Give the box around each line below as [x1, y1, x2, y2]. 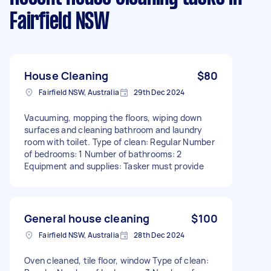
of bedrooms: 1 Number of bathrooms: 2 [24, 148, 182, 160]
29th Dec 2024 [134, 87, 185, 97]
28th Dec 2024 [134, 229, 185, 240]
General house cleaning [24, 211, 150, 226]
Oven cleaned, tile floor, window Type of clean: [24, 254, 209, 266]
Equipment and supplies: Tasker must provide [24, 160, 204, 172]
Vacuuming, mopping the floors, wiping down [24, 111, 202, 123]
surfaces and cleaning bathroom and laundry [24, 123, 203, 135]
